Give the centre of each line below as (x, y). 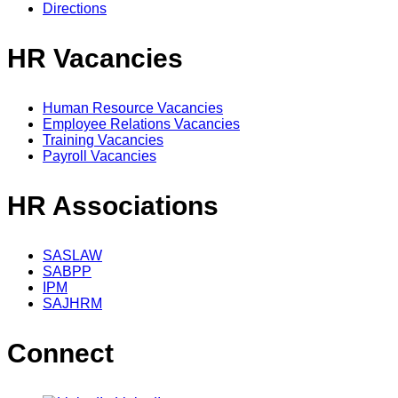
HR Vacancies (95, 58)
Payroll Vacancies (99, 155)
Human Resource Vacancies (133, 107)
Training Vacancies (103, 139)
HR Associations (113, 205)
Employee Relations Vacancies (141, 123)
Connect (60, 353)
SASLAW (72, 255)
